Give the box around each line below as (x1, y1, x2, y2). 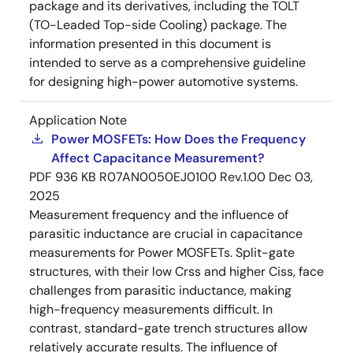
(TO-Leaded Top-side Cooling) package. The (29, 16, 287, 33)
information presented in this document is (29, 35, 271, 52)
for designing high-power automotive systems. (29, 72, 298, 90)
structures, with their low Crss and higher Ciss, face (29, 262, 324, 280)
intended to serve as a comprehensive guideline (29, 54, 306, 71)
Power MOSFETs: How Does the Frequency (51, 130, 306, 147)
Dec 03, (269, 168, 313, 185)
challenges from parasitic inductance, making (29, 281, 292, 299)
